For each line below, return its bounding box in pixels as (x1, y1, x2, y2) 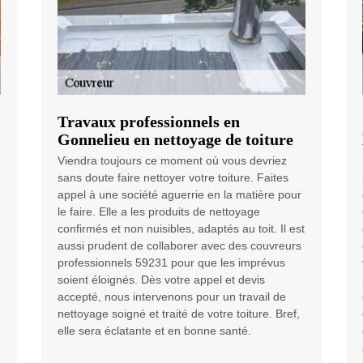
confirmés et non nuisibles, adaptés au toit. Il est (57, 221, 305, 235)
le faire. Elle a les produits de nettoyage (57, 204, 260, 218)
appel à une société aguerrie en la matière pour (57, 187, 301, 201)
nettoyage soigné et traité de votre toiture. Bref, (57, 306, 300, 320)
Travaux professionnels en (57, 112, 240, 130)
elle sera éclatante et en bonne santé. (57, 323, 251, 337)
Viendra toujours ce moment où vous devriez (57, 153, 287, 167)
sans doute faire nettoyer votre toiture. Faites (57, 170, 288, 184)
